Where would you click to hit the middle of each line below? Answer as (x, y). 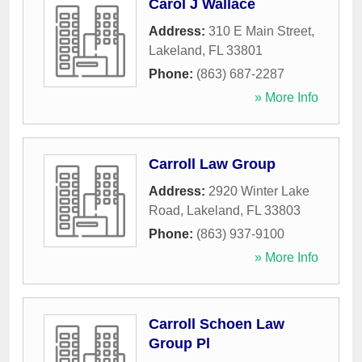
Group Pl (179, 344)
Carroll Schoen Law (217, 324)
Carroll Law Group (212, 164)
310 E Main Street (260, 32)
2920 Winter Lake (259, 192)
